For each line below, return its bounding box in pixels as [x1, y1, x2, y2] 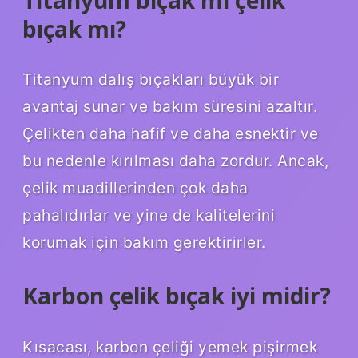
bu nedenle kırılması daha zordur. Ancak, [22, 151, 328, 171]
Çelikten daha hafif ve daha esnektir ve [22, 124, 319, 144]
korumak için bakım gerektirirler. [22, 233, 266, 253]
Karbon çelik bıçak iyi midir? [22, 280, 331, 312]
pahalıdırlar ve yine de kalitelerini [22, 205, 275, 225]
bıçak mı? [22, 13, 126, 44]
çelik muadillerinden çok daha [22, 178, 249, 198]
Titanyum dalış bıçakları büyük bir [22, 70, 279, 89]
